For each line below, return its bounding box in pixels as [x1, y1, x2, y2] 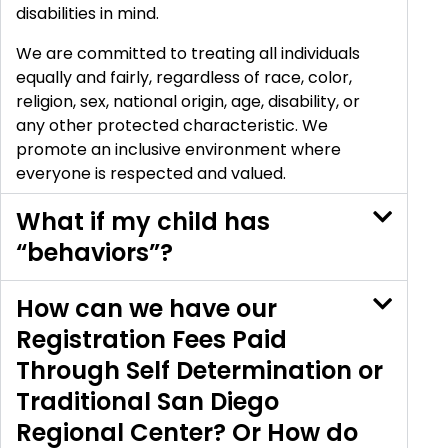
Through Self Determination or [16, 354, 383, 388]
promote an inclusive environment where [16, 138, 341, 162]
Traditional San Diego [16, 385, 279, 419]
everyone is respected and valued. [16, 162, 286, 186]
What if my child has [16, 205, 270, 239]
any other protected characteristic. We [16, 114, 328, 138]
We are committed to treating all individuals [16, 42, 360, 66]
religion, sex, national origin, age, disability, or [16, 90, 360, 114]
